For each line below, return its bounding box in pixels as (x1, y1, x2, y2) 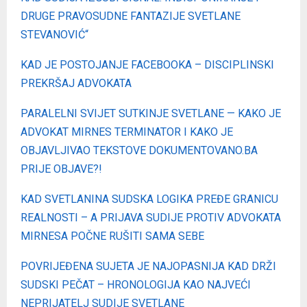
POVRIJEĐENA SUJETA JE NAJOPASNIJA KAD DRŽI (21, 259, 276, 273)
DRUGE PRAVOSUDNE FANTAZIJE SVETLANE (21, 9, 241, 23)
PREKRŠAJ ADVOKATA (21, 76, 132, 90)
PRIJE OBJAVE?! (21, 162, 102, 175)
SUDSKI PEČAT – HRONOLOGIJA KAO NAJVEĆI (21, 278, 251, 291)
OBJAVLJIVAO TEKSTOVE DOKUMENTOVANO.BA (21, 143, 258, 157)
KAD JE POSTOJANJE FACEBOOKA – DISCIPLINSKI (21, 58, 274, 71)
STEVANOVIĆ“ (21, 27, 88, 41)
